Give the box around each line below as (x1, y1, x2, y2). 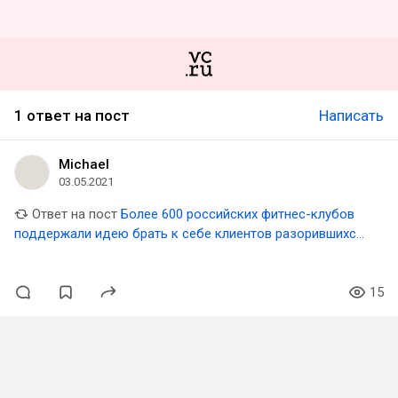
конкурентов (14, 245, 92, 261)
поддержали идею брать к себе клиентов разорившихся (14, 226, 363, 242)
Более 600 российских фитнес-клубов (121, 206, 354, 222)
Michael (59, 156, 109, 172)
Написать (319, 107, 384, 124)
